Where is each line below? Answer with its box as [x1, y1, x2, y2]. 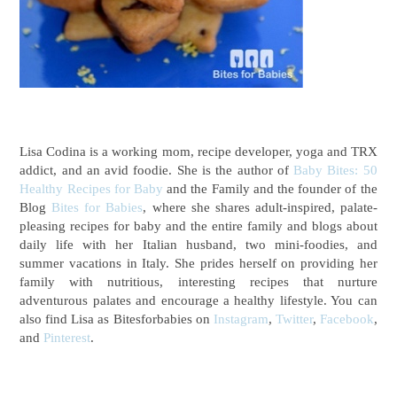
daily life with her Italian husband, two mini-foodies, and [19, 237, 378, 252]
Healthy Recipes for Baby [19, 181, 164, 196]
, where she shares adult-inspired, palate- [143, 199, 378, 214]
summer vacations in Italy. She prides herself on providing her [19, 255, 378, 270]
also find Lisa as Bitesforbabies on [19, 311, 214, 326]
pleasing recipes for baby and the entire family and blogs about [19, 218, 378, 233]
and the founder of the [249, 181, 378, 196]
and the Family [163, 181, 250, 196]
